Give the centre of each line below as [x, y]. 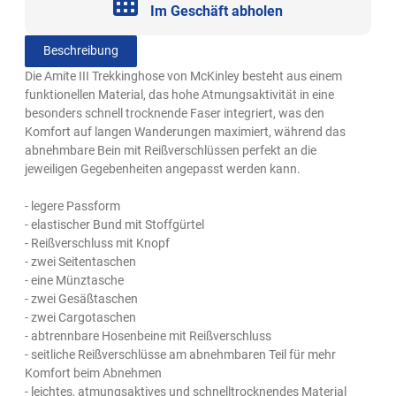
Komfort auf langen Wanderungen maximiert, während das [186, 131]
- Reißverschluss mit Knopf [98, 243]
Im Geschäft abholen [216, 11]
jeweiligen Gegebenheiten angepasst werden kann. [163, 168]
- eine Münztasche [75, 280]
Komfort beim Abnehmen [94, 373]
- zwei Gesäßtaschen [82, 298]
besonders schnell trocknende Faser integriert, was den [175, 113]
